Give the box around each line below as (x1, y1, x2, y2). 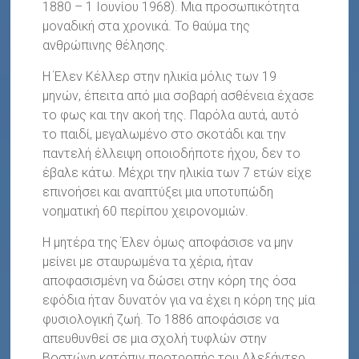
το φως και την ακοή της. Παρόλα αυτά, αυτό (42, 107, 300, 123)
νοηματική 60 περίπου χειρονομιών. (42, 203, 249, 219)
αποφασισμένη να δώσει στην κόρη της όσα (42, 272, 296, 288)
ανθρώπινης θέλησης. (42, 37, 169, 53)
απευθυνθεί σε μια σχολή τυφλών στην (42, 330, 268, 346)
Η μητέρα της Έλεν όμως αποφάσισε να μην (42, 234, 294, 250)
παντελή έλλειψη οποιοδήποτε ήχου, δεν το (42, 145, 301, 161)
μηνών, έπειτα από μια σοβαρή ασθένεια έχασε (42, 87, 315, 103)
